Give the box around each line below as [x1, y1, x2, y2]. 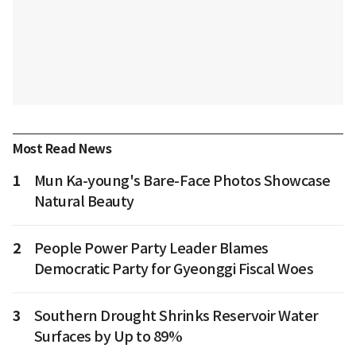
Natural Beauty [33, 192, 134, 211]
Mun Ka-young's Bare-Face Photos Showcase [33, 171, 331, 190]
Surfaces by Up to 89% [33, 327, 182, 346]
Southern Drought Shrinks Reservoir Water [33, 306, 319, 325]
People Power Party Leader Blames [33, 238, 269, 257]
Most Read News [13, 140, 111, 157]
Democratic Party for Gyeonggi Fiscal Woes [33, 259, 313, 278]
